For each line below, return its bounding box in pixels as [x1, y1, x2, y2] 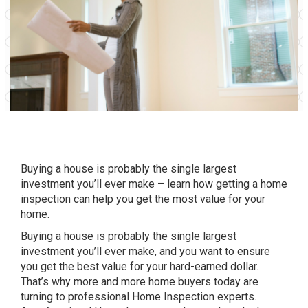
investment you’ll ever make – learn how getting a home [21, 177, 287, 190]
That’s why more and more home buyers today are [21, 275, 258, 288]
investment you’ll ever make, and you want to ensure [21, 245, 270, 258]
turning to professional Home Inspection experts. [21, 290, 256, 303]
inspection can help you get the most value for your [21, 192, 265, 206]
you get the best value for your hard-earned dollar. [21, 260, 258, 273]
